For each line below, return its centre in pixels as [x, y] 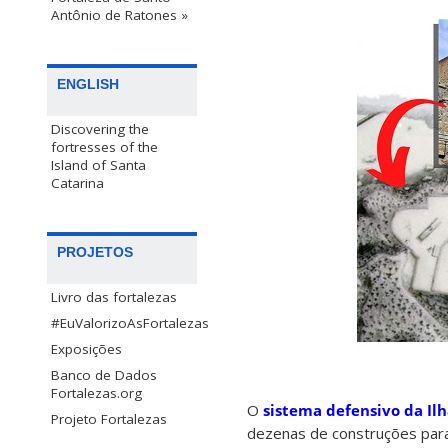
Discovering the [100, 129]
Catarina [77, 183]
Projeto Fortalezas [109, 419]
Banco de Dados [104, 375]
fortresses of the [104, 147]
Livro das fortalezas [114, 297]
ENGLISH [88, 84]
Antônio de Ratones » [119, 15]
